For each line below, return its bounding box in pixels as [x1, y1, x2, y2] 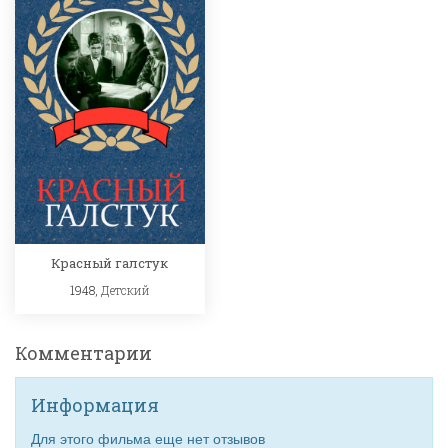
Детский [100, 282, 150, 299]
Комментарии [15, 340, 152, 365]
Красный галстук [51, 254, 169, 273]
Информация [31, 392, 159, 417]
